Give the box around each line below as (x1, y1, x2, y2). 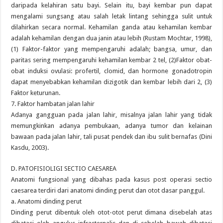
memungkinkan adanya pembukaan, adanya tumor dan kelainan (11, 122, 212, 129)
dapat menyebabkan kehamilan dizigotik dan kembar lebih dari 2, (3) (11, 78, 212, 86)
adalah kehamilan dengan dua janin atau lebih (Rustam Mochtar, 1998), (11, 34, 212, 42)
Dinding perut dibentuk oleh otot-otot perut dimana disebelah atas (11, 209, 212, 216)
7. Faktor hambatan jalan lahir (11, 100, 95, 108)
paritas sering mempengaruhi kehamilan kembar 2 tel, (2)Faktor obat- (11, 56, 212, 64)
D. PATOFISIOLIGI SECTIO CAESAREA (11, 165, 117, 172)
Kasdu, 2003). (11, 144, 49, 151)
